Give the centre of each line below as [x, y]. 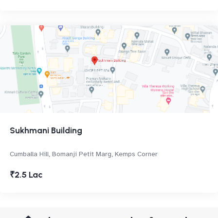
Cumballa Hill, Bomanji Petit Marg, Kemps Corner [84, 154]
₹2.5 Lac [26, 175]
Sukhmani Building [46, 130]
